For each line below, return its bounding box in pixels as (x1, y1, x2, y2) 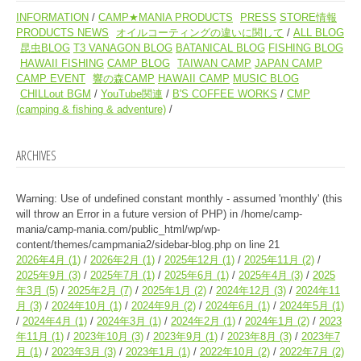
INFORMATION (16, 10, 89, 23)
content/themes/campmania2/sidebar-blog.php (16, 238, 231, 251)
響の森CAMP (93, 72, 155, 85)
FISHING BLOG (268, 41, 343, 54)
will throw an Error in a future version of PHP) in (16, 207, 241, 220)
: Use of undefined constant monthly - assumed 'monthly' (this (54, 192, 342, 205)
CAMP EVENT (16, 72, 85, 85)
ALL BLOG (293, 26, 344, 39)
